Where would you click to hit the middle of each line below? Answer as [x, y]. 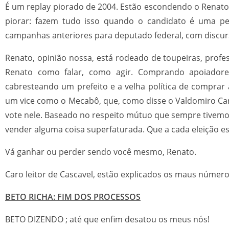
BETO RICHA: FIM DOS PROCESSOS [73, 197]
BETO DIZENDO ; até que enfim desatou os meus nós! [107, 219]
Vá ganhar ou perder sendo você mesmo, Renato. [101, 152]
